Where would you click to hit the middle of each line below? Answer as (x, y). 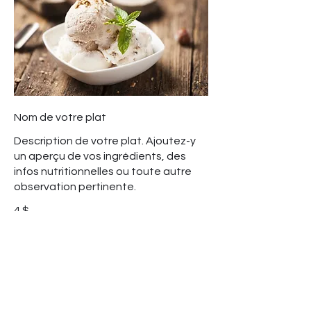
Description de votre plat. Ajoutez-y (105, 141)
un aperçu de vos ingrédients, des (100, 157)
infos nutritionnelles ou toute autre (103, 172)
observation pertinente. (75, 187)
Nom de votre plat (60, 118)
